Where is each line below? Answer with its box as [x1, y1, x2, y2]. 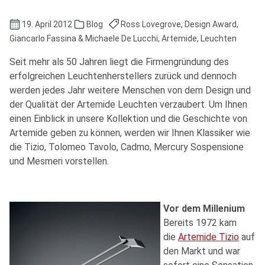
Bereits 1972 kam [163, 216, 237, 228]
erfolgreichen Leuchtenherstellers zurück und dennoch [9, 70, 237, 82]
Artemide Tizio [178, 231, 239, 243]
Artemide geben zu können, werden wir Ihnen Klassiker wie [9, 127, 250, 138]
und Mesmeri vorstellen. [9, 155, 109, 167]
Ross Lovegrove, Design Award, [119, 19, 238, 29]
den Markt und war [163, 245, 240, 257]
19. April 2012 [20, 19, 74, 29]
